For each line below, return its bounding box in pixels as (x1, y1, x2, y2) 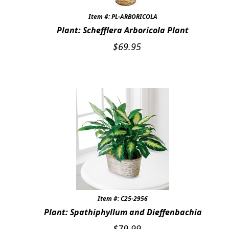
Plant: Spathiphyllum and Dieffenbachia (43, 207, 202, 218)
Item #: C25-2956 (98, 194, 148, 203)
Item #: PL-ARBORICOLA (88, 12, 157, 21)
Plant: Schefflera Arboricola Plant (57, 25, 189, 36)
